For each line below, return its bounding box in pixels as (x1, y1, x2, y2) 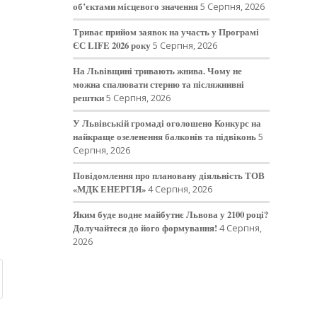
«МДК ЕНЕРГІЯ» (73, 183, 146, 195)
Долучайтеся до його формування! (73, 221, 218, 234)
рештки (73, 91, 105, 104)
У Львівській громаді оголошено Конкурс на (73, 117, 262, 129)
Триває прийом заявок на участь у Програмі (73, 25, 260, 38)
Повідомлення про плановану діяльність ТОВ (73, 169, 265, 182)
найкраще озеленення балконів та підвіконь (73, 130, 257, 143)
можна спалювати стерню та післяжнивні (73, 78, 245, 91)
